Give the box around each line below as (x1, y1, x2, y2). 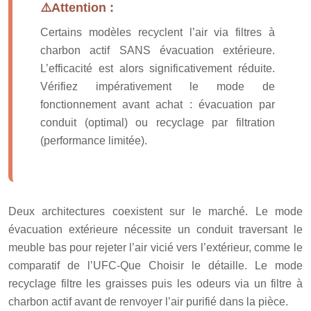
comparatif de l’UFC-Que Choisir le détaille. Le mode (8, 259, 303, 271)
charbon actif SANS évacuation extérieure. (40, 44, 275, 56)
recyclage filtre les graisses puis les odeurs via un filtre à (8, 277, 303, 289)
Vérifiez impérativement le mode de (40, 80, 275, 92)
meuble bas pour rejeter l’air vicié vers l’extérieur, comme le (8, 241, 303, 253)
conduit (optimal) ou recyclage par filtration (40, 116, 275, 128)
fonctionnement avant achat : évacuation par (40, 98, 275, 110)
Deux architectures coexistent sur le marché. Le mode (8, 205, 303, 217)
